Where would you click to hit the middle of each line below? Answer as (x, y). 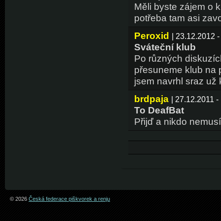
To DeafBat (159, 110)
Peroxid (151, 36)
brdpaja (151, 99)
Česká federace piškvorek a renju (69, 199)
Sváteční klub (165, 47)
